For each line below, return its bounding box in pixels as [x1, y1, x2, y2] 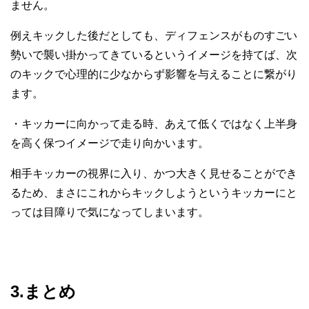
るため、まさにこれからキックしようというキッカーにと [10, 187, 297, 199]
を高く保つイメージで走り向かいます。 [10, 137, 209, 150]
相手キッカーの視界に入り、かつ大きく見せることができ [10, 168, 297, 180]
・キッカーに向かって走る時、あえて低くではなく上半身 [10, 118, 297, 130]
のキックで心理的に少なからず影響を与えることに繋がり [10, 68, 297, 81]
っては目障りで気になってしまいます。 [10, 206, 209, 219]
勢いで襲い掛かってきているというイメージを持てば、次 [10, 49, 297, 61]
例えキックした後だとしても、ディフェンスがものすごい [10, 30, 297, 42]
